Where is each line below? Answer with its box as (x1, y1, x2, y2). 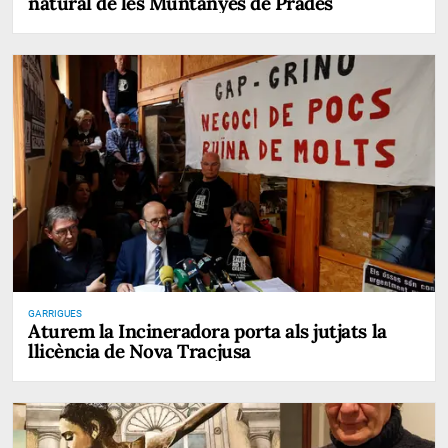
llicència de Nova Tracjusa (28, 338, 251, 363)
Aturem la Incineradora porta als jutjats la (28, 318, 387, 343)
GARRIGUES (28, 307, 82, 319)
